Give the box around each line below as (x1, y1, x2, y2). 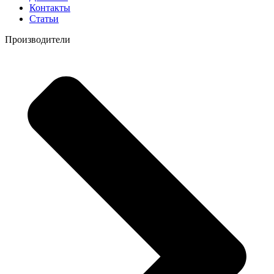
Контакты (29, 2, 70, 13)
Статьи (29, 13, 59, 24)
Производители (5, 34, 70, 45)
